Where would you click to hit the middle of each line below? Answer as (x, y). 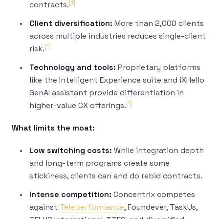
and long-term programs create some (99, 163)
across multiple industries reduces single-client (118, 36)
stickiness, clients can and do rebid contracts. (116, 176)
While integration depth (158, 150)
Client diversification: (71, 23)
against (44, 207)
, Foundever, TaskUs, (161, 207)
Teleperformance (92, 207)
